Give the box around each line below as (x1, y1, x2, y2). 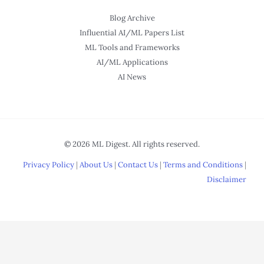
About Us (80, 160, 113, 170)
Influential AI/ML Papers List (80, 28, 184, 38)
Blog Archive (109, 13, 155, 24)
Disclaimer (207, 174, 246, 185)
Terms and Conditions (163, 160, 243, 170)
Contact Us (118, 160, 158, 170)
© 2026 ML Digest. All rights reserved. (64, 139, 200, 150)
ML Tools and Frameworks (84, 42, 180, 53)
